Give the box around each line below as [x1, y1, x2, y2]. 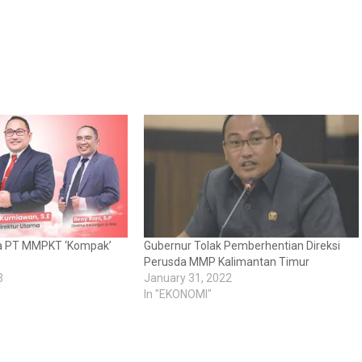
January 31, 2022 [143, 271, 232, 285]
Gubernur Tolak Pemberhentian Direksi [143, 239, 340, 253]
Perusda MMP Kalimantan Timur [143, 255, 309, 269]
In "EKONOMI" [143, 288, 212, 301]
